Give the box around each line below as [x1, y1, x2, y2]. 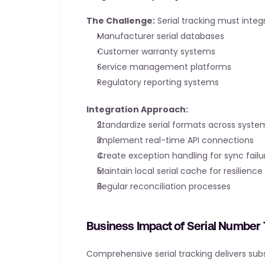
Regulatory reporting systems [97, 76, 219, 88]
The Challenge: [86, 15, 155, 27]
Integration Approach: [86, 104, 188, 115]
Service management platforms [97, 61, 231, 73]
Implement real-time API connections [97, 134, 254, 146]
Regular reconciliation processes [97, 180, 231, 192]
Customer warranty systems [97, 46, 215, 57]
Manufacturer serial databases [97, 30, 224, 42]
